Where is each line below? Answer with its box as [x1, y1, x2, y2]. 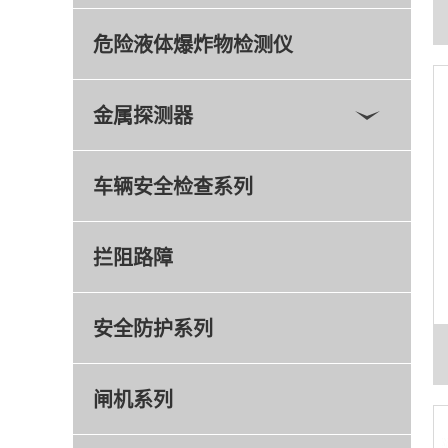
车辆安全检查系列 [93, 171, 253, 200]
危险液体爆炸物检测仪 [93, 29, 293, 58]
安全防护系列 [93, 313, 213, 342]
